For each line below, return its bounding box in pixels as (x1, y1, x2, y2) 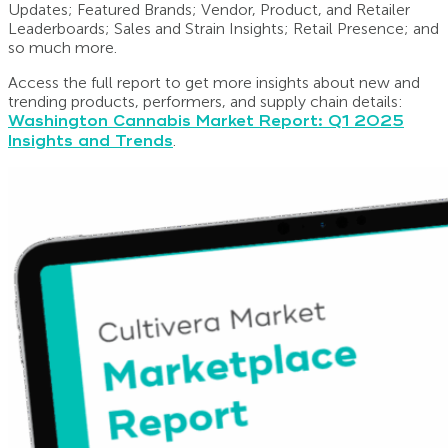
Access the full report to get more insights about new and (8, 72, 420, 92)
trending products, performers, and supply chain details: (8, 91, 403, 111)
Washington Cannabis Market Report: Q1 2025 (8, 110, 404, 131)
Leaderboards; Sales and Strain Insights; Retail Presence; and (8, 18, 439, 38)
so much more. (8, 37, 117, 57)
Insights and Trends (8, 130, 173, 151)
